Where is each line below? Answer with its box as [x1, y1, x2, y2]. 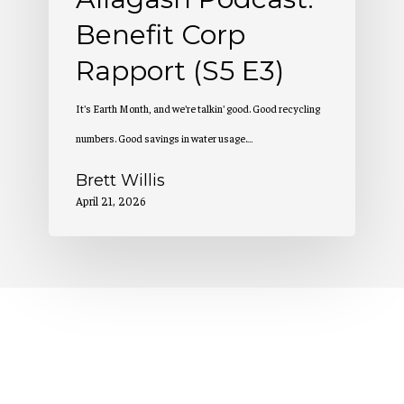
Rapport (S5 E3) [76, 54, 284, 88]
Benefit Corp [76, 18, 245, 52]
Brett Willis [76, 170, 165, 191]
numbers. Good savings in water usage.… [76, 131, 253, 146]
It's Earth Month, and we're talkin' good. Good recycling [76, 101, 320, 116]
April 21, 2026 [76, 193, 145, 209]
